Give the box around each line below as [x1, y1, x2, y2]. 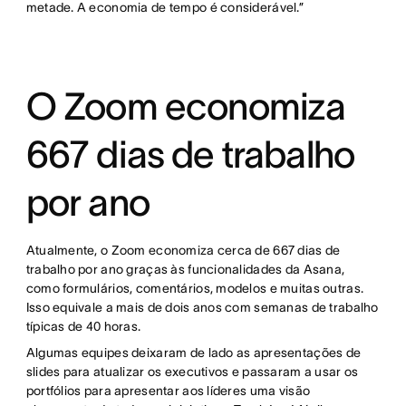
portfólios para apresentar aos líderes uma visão [25, 383, 311, 399]
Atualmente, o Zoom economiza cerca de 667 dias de [25, 243, 341, 258]
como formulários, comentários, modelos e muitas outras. [25, 281, 364, 296]
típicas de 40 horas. [25, 319, 141, 334]
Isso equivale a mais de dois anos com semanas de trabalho [25, 300, 379, 315]
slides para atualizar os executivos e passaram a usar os [25, 364, 359, 380]
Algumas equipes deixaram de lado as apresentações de [25, 345, 362, 361]
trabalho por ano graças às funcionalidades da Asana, [25, 262, 345, 277]
